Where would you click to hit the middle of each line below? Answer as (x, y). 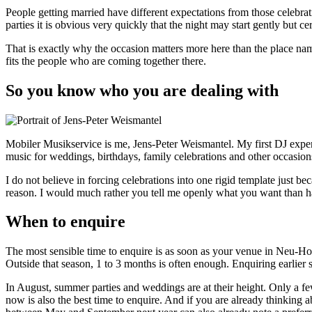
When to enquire (65, 222)
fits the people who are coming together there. (106, 61)
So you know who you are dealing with (142, 90)
